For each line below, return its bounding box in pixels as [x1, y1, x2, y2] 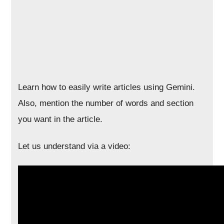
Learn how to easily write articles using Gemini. [18, 82, 195, 92]
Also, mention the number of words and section [18, 98, 194, 108]
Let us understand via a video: [18, 141, 131, 151]
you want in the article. [18, 114, 103, 124]
